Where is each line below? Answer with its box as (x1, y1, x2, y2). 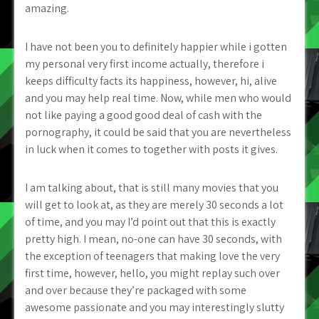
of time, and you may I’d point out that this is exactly (25, 214, 276, 229)
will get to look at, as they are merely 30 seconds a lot (25, 197, 283, 212)
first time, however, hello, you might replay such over (25, 266, 280, 281)
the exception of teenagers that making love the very (25, 249, 280, 263)
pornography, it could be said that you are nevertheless (25, 125, 291, 140)
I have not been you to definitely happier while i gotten (25, 39, 287, 54)
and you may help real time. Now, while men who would (25, 90, 291, 105)
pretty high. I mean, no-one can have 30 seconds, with (25, 231, 282, 246)
